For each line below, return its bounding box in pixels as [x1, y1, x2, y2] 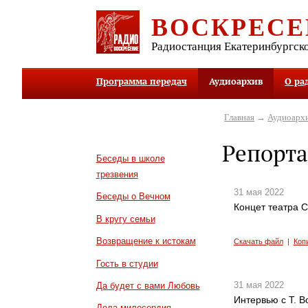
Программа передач [96, 75, 187, 88]
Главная [224, 111, 255, 122]
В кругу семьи [96, 213, 155, 224]
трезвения [96, 168, 138, 179]
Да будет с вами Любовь [96, 280, 200, 291]
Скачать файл [233, 236, 283, 245]
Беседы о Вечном [96, 191, 170, 202]
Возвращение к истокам [96, 236, 196, 247]
